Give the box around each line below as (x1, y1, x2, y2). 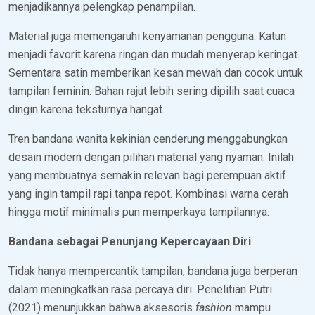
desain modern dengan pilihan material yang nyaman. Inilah (8, 150, 294, 164)
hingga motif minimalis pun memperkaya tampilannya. (8, 205, 269, 219)
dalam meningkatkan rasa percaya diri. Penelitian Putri (8, 282, 272, 296)
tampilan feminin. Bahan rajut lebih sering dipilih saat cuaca (8, 84, 295, 98)
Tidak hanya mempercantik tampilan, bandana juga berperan (8, 264, 297, 278)
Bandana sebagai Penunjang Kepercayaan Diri (8, 234, 251, 248)
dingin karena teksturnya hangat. (8, 102, 165, 116)
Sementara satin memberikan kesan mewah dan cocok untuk (8, 65, 303, 79)
